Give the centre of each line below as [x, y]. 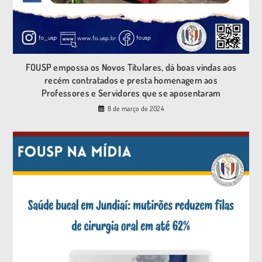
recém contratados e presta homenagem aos [131, 80]
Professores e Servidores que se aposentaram [131, 93]
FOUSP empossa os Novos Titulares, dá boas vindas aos [131, 68]
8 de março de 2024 [136, 109]
